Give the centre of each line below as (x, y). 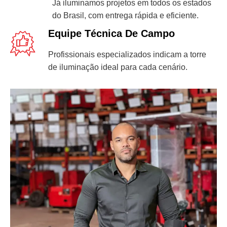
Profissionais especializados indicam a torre (127, 55)
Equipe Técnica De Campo (111, 34)
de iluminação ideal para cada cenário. (118, 67)
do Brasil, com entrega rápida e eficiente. (125, 16)
